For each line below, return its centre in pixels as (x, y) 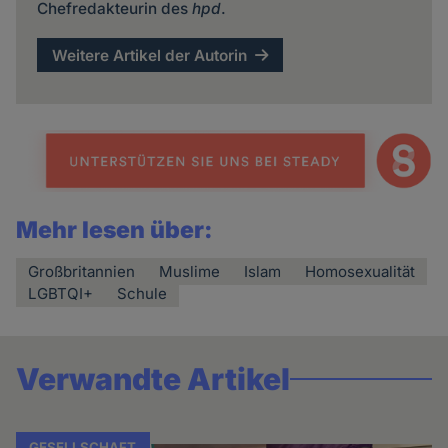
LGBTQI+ (61, 294)
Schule (142, 294)
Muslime (190, 272)
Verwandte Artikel (153, 379)
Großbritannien (82, 272)
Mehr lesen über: (115, 230)
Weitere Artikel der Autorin (150, 55)
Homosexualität (360, 272)
